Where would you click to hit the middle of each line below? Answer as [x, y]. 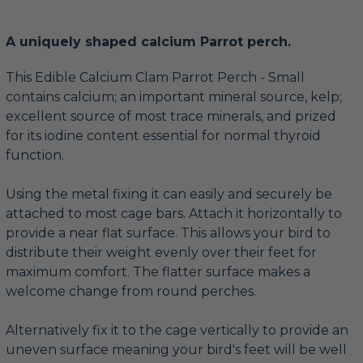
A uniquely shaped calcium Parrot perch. [148, 41]
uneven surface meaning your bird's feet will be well [176, 349]
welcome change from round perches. [131, 291]
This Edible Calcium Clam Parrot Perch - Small [155, 77]
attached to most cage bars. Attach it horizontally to [174, 213]
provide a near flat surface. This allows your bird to [168, 233]
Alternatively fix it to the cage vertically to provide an [177, 330]
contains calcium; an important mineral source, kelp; [174, 96]
